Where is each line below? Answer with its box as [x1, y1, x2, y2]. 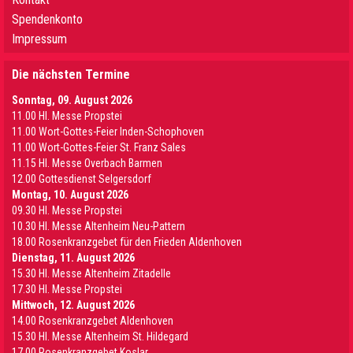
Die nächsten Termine [12, 67, 130, 82]
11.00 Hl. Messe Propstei [12, 110, 122, 122]
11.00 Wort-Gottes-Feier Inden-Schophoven [12, 125, 204, 138]
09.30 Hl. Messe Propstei [12, 204, 122, 217]
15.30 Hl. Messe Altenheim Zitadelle [12, 267, 171, 280]
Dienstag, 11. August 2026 [12, 251, 135, 264]
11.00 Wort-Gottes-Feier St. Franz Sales [12, 141, 186, 154]
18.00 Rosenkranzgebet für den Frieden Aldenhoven [12, 236, 242, 248]
